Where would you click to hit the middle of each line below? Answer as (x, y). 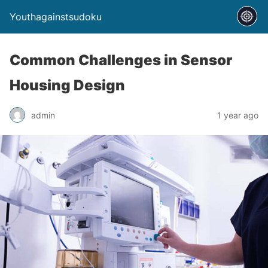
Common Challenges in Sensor (121, 60)
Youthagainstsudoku (56, 17)
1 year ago (238, 115)
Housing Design (67, 85)
